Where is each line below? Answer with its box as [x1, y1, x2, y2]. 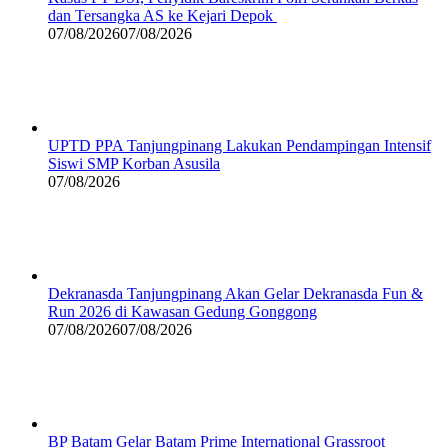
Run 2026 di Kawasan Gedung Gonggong [48, 303, 317, 321]
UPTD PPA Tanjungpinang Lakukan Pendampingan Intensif [48, 137, 431, 155]
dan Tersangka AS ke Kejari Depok [48, 7, 277, 25]
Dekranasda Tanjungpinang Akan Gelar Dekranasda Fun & [48, 285, 423, 303]
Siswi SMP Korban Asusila [48, 155, 220, 173]
